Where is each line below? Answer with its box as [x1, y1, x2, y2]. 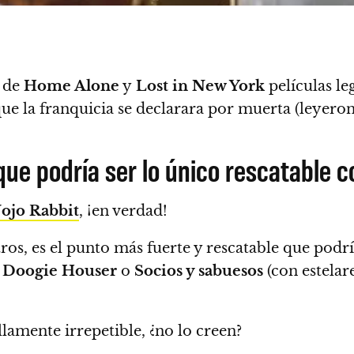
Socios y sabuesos [134, 262, 263, 280]
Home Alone [20, 77, 119, 95]
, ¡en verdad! [79, 202, 168, 220]
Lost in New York [132, 77, 265, 95]
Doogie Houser [2, 262, 117, 280]
